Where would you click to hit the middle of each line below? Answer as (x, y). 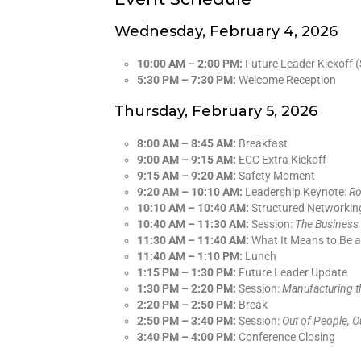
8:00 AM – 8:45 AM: (187, 143)
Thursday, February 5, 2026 (216, 111)
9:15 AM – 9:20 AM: (187, 175)
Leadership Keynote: (296, 191)
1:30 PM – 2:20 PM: (187, 288)
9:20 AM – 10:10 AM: (190, 191)
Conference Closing (286, 336)
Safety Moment (276, 175)
